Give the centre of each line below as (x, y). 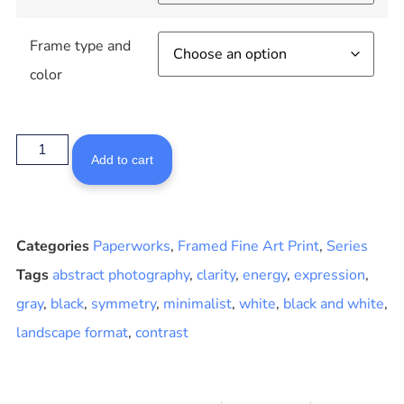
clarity (216, 275)
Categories (52, 246)
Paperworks (131, 246)
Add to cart (122, 159)
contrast (161, 332)
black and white (333, 303)
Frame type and (80, 46)
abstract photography (120, 275)
